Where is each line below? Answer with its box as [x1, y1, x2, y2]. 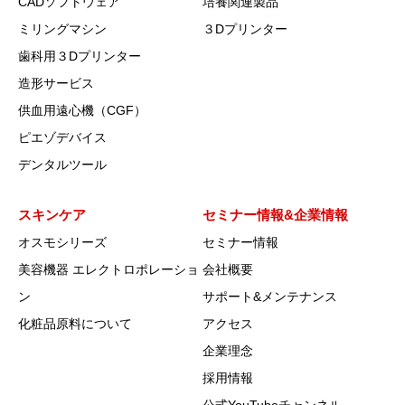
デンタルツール [18, 156, 107, 172]
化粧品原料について [18, 316, 132, 331]
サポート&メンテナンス [202, 288, 337, 304]
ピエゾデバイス [18, 129, 107, 145]
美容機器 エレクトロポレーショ [18, 261, 199, 277]
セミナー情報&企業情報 [202, 206, 348, 222]
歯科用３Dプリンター [18, 48, 141, 63]
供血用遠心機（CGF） [18, 102, 146, 118]
